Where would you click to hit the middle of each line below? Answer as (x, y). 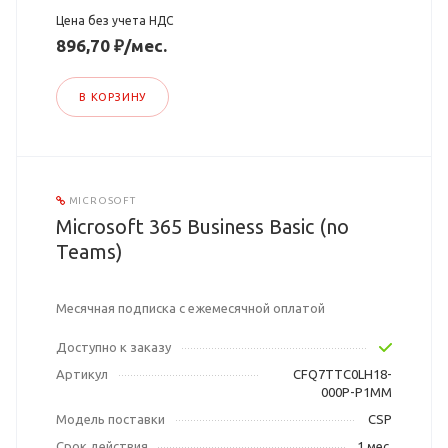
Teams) (89, 252)
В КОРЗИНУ (113, 97)
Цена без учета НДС (114, 21)
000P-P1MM (356, 392)
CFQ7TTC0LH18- (342, 374)
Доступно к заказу (113, 347)
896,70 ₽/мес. (111, 46)
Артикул (82, 374)
